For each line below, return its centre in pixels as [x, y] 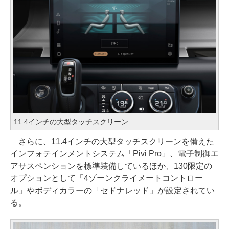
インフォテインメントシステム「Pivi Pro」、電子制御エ [114, 153]
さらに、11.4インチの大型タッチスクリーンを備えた [112, 141]
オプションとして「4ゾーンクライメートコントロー [107, 178]
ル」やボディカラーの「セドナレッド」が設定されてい [112, 190]
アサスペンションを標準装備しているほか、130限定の [111, 166]
